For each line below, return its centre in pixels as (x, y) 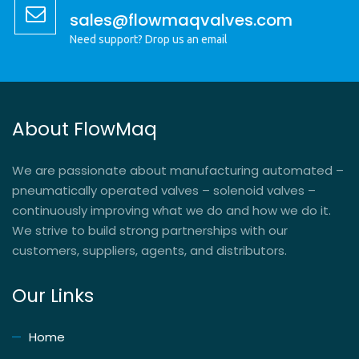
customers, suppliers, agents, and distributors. (149, 250)
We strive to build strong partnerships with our (150, 230)
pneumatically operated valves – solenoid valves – (164, 190)
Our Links (53, 295)
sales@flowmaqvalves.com (181, 20)
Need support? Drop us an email (149, 39)
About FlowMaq (85, 129)
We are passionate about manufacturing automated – (178, 170)
